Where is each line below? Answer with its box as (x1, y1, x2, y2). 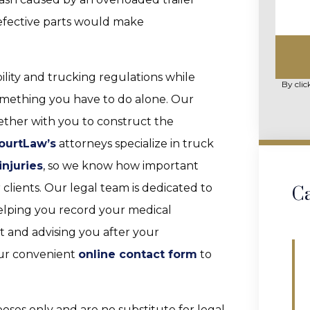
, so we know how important (43, 159, 199, 172)
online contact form (78, 248, 197, 261)
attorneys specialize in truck (56, 137, 214, 150)
